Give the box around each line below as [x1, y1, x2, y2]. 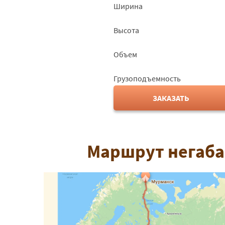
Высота [113, 25, 139, 35]
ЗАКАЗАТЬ [153, 92, 189, 103]
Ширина [113, 1, 143, 11]
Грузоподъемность [113, 73, 181, 83]
